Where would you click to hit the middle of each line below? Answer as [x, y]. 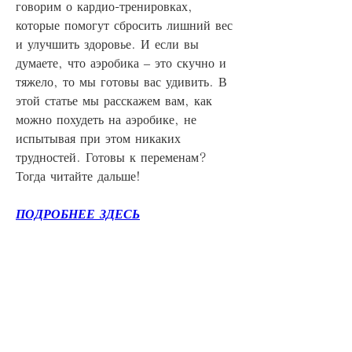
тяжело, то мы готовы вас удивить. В [121, 81]
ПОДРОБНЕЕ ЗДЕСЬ [78, 213]
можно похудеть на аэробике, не [106, 119]
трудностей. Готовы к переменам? [111, 157]
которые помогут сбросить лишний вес [124, 25]
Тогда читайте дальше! [78, 176]
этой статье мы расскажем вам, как [114, 100]
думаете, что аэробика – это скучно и [121, 62]
